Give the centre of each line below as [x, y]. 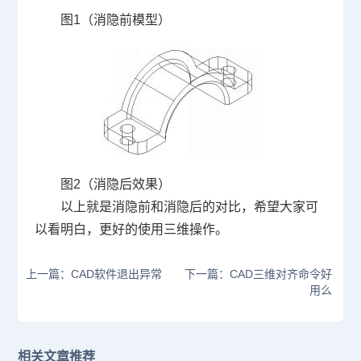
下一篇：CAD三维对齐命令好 [258, 274]
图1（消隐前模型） [115, 20]
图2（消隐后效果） [115, 185]
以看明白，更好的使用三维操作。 [131, 230]
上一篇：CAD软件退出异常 [94, 274]
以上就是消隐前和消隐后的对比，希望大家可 [189, 207]
